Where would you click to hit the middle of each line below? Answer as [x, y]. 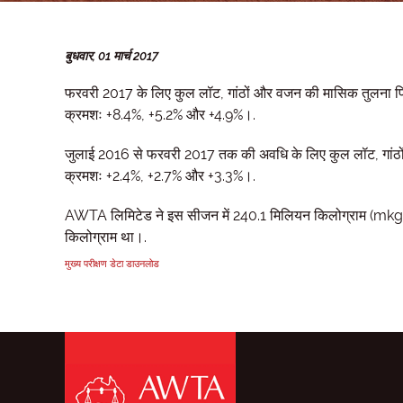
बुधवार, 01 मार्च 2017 [112, 56]
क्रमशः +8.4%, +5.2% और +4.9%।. [160, 115]
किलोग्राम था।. [106, 237]
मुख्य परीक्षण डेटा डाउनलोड [112, 264]
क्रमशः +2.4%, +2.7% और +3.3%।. [160, 176]
